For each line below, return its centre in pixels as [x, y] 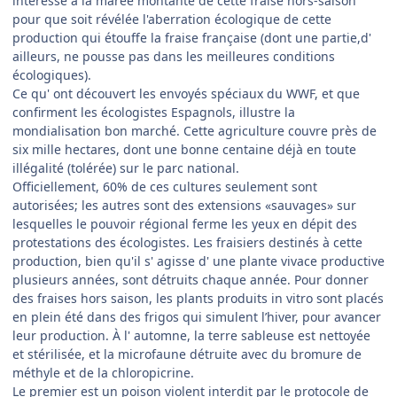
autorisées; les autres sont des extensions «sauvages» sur [184, 206]
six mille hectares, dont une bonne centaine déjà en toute [184, 150]
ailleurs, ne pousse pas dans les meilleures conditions [174, 57]
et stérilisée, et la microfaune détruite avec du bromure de [187, 354]
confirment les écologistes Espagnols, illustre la [154, 113]
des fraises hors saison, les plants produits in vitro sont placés [198, 299]
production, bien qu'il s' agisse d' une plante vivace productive [198, 261]
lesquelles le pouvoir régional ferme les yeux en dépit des [185, 224]
